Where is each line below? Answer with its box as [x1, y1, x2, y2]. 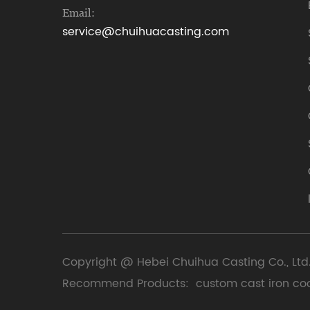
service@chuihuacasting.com [62, 23, 229, 41]
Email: [62, 6, 95, 19]
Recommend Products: [62, 274, 189, 293]
